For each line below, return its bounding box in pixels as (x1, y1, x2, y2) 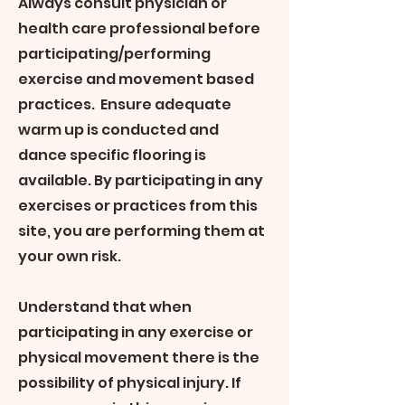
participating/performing (18, 43, 211, 64)
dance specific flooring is (18, 145, 206, 165)
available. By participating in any (18, 170, 263, 191)
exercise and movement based (18, 69, 254, 89)
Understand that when (18, 297, 192, 317)
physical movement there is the (18, 347, 259, 368)
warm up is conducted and (18, 119, 219, 140)
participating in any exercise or (18, 322, 253, 343)
